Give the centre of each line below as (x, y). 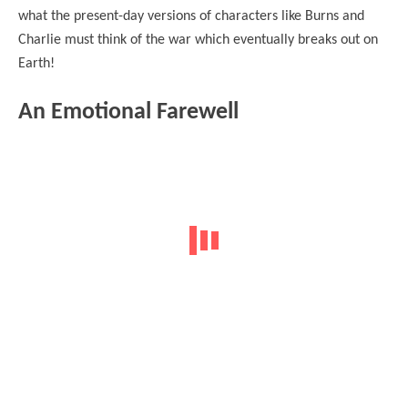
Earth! (38, 64)
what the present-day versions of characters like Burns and (191, 16)
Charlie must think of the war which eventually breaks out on (198, 40)
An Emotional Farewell (128, 112)
